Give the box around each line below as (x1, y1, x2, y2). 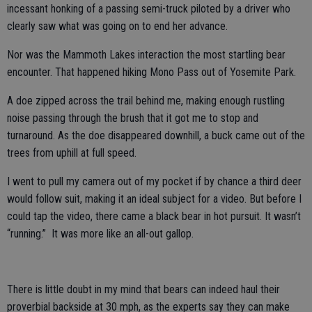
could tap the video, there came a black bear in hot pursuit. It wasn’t (7, 210, 301, 223)
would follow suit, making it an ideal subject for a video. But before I (7, 192, 302, 205)
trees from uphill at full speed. (7, 146, 136, 159)
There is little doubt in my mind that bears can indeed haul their (7, 283, 280, 296)
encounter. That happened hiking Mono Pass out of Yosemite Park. (7, 65, 296, 79)
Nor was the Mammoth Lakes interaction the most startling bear (7, 48, 286, 61)
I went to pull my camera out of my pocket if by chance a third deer (7, 175, 302, 188)
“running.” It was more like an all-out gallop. (7, 227, 194, 240)
